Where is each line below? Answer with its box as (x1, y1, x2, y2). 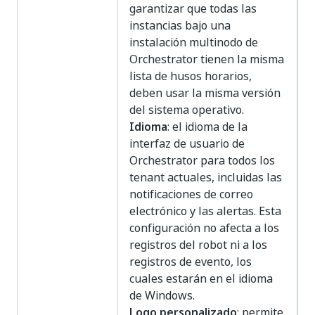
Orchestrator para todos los (129, 152, 275, 169)
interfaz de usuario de (129, 135, 245, 152)
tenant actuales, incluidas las (129, 169, 282, 186)
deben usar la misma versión (129, 84, 281, 101)
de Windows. (129, 287, 195, 304)
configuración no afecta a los (129, 219, 279, 236)
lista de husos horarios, (129, 67, 252, 84)
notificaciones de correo (129, 186, 253, 202)
